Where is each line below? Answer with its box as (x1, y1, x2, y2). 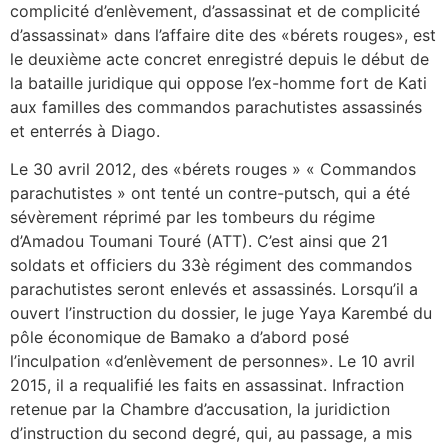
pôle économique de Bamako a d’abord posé (10, 326, 349, 347)
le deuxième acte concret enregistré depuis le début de (10, 48, 429, 69)
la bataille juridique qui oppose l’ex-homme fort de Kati (10, 72, 427, 93)
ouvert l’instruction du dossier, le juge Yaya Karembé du (10, 302, 432, 323)
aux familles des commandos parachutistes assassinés (10, 96, 422, 117)
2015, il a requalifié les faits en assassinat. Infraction (10, 374, 404, 395)
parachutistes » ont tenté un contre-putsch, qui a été (10, 182, 410, 203)
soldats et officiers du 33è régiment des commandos (10, 254, 412, 275)
